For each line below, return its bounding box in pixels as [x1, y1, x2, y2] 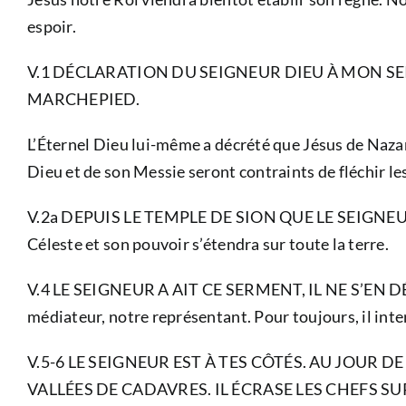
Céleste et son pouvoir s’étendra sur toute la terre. [27, 234, 390, 255]
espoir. [27, 16, 76, 37]
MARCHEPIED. [27, 89, 140, 110]
